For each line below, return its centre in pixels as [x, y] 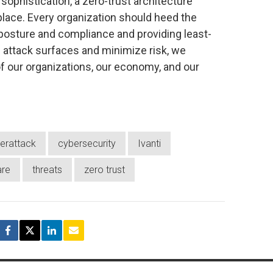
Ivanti [149, 144]
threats [47, 170]
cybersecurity [87, 144]
